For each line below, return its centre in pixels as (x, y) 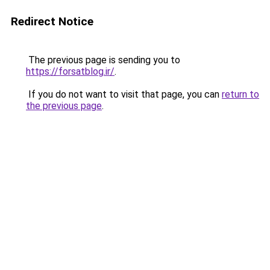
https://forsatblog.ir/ (70, 71)
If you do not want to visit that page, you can (124, 94)
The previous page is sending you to (103, 60)
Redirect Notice (52, 21)
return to (240, 94)
